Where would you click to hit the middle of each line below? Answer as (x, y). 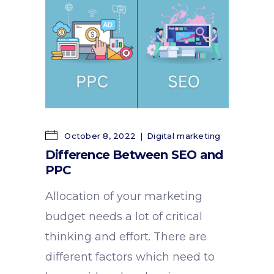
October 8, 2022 (99, 136)
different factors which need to (130, 257)
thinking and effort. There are (126, 237)
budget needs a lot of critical (124, 217)
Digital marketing (184, 136)
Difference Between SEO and (134, 155)
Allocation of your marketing (124, 197)
